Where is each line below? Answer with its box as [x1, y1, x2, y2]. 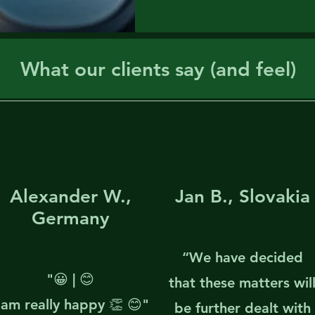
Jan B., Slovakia [175, 186, 311, 207]
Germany [32, 207, 110, 229]
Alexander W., [10, 186, 132, 207]
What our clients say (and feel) [20, 57, 296, 81]
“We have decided [181, 249, 303, 266]
